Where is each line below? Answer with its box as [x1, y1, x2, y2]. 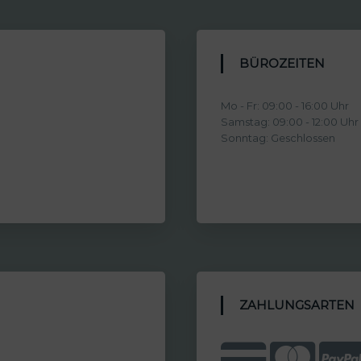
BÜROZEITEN [249, 55, 326, 71]
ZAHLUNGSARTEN [247, 297, 355, 313]
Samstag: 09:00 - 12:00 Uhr [221, 114, 359, 128]
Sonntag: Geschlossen [221, 131, 336, 144]
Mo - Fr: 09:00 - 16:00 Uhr [221, 98, 350, 112]
